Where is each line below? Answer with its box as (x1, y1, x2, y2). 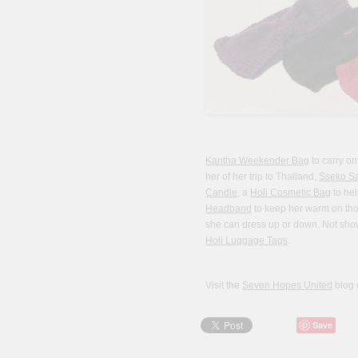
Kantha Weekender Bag (205, 155, 309, 167)
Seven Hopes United (242, 280, 332, 292)
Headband (205, 203, 252, 215)
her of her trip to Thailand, (205, 171, 319, 183)
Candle (205, 187, 237, 199)
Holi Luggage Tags (205, 235, 288, 247)
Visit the (205, 280, 242, 292)
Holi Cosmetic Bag (250, 187, 331, 199)
